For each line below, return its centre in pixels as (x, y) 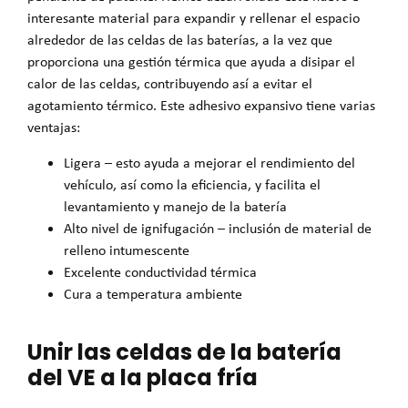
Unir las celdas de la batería (184, 352)
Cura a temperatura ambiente (153, 293)
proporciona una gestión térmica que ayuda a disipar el (191, 62)
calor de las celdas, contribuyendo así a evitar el (170, 84)
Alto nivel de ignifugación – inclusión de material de (218, 228)
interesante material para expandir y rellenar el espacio (194, 18)
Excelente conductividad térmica (160, 271)
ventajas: (54, 127)
